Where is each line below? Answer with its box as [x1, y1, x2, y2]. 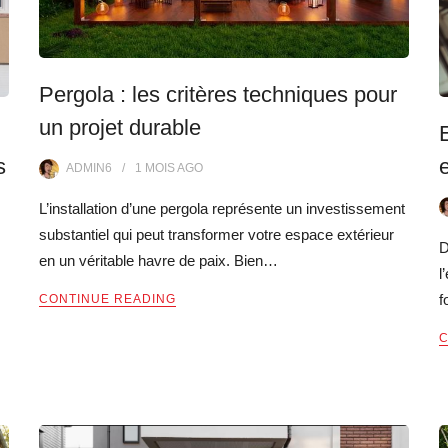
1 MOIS [135, 160, 175, 175]
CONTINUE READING [39, 291, 176, 306]
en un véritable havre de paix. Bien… [39, 251, 278, 269]
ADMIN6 [66, 160, 112, 175]
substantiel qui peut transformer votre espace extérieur [39, 225, 394, 243]
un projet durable [39, 114, 201, 140]
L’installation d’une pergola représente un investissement [39, 199, 405, 217]
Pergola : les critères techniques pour [39, 81, 397, 107]
